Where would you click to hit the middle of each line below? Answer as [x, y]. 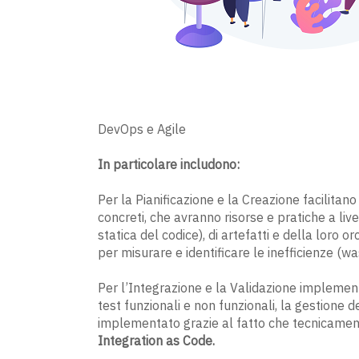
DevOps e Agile [142, 129]
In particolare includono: [169, 165]
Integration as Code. [156, 341]
